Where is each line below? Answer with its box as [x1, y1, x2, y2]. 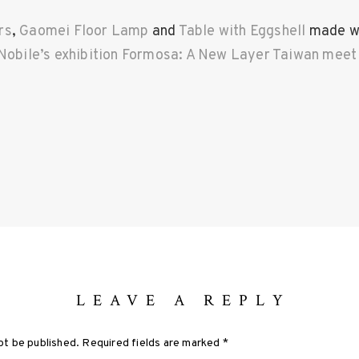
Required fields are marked [79, 337, 223, 351]
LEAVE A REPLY [76, 289, 291, 311]
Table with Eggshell [178, 22, 306, 42]
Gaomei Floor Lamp [19, 22, 149, 42]
